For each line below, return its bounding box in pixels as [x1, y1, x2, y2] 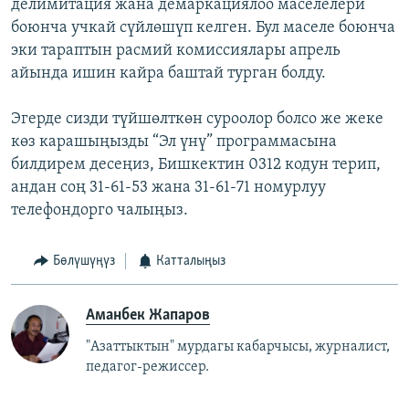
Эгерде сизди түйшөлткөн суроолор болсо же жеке [11, 110, 383, 129]
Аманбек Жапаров [86, 306, 210, 324]
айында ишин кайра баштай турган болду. [11, 65, 326, 83]
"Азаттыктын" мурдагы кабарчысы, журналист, [86, 339, 390, 354]
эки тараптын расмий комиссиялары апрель [11, 42, 341, 60]
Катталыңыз [156, 254, 225, 269]
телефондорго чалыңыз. [11, 202, 188, 220]
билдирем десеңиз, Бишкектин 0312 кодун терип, [11, 156, 381, 174]
